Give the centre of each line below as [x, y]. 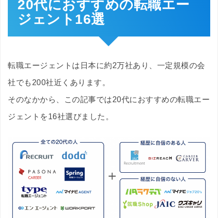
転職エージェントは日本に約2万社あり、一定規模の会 [107, 66]
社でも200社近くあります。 [59, 83]
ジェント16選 [61, 19]
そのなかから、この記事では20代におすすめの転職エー [109, 100]
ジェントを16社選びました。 [61, 117]
